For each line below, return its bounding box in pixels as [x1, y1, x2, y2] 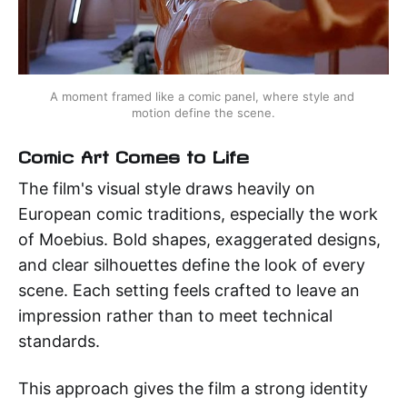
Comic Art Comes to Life [18, 147, 250, 162]
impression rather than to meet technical [18, 306, 333, 326]
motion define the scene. [132, 105, 275, 121]
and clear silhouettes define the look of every [18, 255, 365, 275]
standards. [18, 332, 100, 352]
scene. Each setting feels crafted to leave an [18, 281, 360, 301]
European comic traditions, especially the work [18, 204, 378, 224]
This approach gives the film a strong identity [18, 379, 368, 399]
